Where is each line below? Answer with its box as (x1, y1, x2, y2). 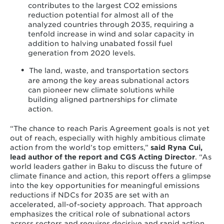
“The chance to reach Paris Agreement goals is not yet (9, 124, 209, 133)
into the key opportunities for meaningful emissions (9, 181, 199, 190)
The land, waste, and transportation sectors (29, 66, 189, 75)
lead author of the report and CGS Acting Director (9, 153, 195, 161)
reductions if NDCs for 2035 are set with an (9, 191, 169, 199)
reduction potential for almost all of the (27, 11, 173, 19)
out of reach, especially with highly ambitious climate (9, 134, 205, 142)
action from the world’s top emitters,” (9, 143, 150, 152)
